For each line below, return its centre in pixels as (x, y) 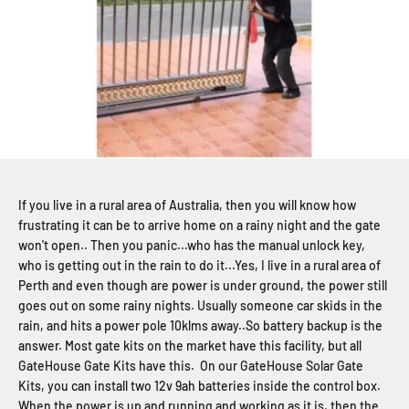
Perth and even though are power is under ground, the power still (203, 285)
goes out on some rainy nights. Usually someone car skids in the (200, 305)
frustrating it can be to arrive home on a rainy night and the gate (199, 225)
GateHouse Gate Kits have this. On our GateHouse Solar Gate (191, 365)
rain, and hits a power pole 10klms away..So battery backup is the (200, 325)
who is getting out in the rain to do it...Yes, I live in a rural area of (199, 265)
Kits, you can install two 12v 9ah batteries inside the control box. (199, 385)
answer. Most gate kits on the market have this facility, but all (190, 345)
